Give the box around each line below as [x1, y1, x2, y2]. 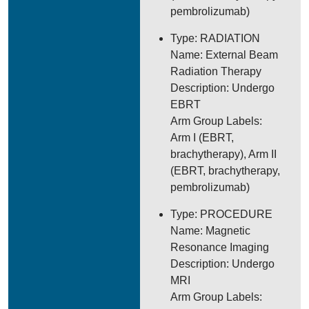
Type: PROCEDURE [170, 208, 273, 220]
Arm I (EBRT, [170, 132, 235, 143]
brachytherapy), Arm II [170, 148, 277, 160]
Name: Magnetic [170, 225, 251, 237]
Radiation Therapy [170, 66, 262, 77]
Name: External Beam [170, 49, 279, 61]
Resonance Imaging [170, 241, 270, 253]
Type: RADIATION [170, 32, 261, 44]
